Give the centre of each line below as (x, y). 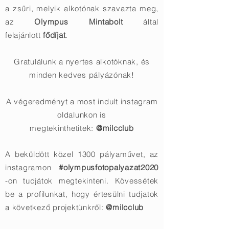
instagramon (32, 167)
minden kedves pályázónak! (82, 75)
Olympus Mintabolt (79, 22)
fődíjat (54, 35)
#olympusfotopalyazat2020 (109, 167)
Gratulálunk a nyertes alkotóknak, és (82, 62)
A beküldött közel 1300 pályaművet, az (82, 154)
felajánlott (24, 35)
